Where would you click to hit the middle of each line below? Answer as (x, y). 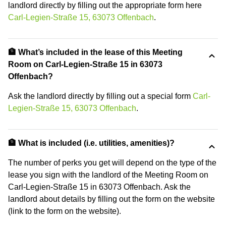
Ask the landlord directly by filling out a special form (100, 96)
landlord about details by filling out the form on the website (111, 199)
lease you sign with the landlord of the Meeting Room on (108, 175)
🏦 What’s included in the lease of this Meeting (95, 52)
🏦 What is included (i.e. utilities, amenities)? (91, 143)
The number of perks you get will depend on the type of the (112, 162)
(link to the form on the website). (65, 211)
